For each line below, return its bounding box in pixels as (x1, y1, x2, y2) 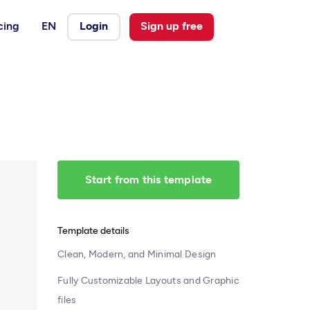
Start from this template (84, 173, 212, 186)
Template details (57, 225, 129, 237)
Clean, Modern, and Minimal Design (57, 248, 217, 260)
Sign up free (140, 19, 203, 33)
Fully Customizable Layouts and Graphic (57, 275, 239, 286)
